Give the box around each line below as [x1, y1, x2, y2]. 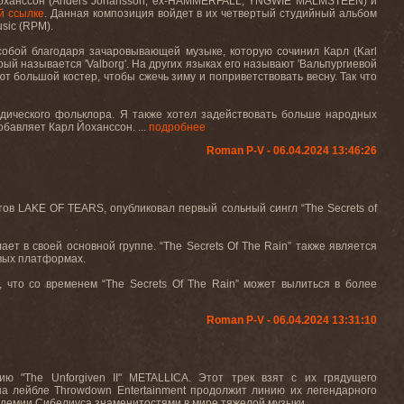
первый [179, 202, 218, 215]
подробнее [149, 121, 206, 133]
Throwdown [54, 384, 113, 397]
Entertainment [116, 384, 186, 397]
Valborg [87, 58, 125, 70]
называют [243, 58, 295, 70]
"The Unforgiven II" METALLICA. [21, 372, 199, 384]
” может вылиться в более [234, 278, 378, 290]
